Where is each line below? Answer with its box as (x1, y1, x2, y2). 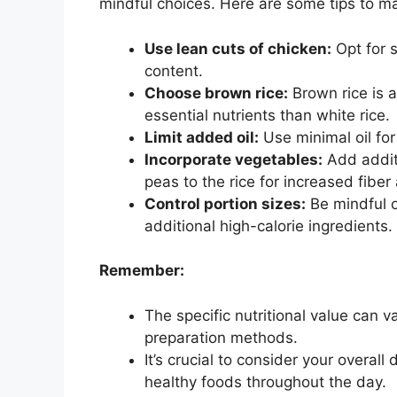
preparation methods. (144, 328, 298, 346)
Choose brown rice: (144, 83, 288, 102)
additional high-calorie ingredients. (144, 216, 393, 235)
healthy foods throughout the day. (144, 372, 386, 391)
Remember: (99, 261, 184, 280)
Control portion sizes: (144, 194, 306, 213)
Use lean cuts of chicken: (144, 39, 331, 58)
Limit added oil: (144, 128, 259, 146)
